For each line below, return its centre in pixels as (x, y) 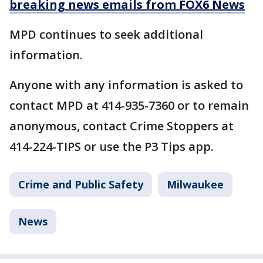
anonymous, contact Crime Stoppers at (122, 126)
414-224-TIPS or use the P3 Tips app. (112, 147)
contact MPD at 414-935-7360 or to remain (129, 106)
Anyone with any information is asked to (126, 85)
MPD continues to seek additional (106, 35)
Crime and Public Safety (81, 185)
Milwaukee (195, 185)
